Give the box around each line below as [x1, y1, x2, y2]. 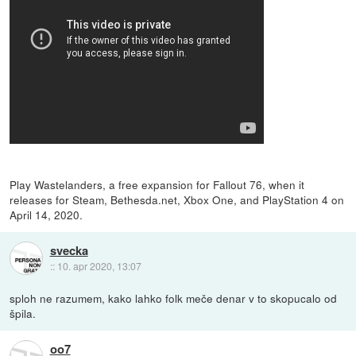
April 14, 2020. [10, 206, 83, 222]
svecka [49, 241, 88, 259]
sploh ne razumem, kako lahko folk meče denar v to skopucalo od [10, 289, 338, 306]
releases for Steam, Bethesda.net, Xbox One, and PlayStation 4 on [10, 191, 345, 207]
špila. [10, 304, 37, 321]
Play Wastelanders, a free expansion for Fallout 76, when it [10, 176, 305, 192]
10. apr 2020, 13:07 [56, 258, 141, 273]
